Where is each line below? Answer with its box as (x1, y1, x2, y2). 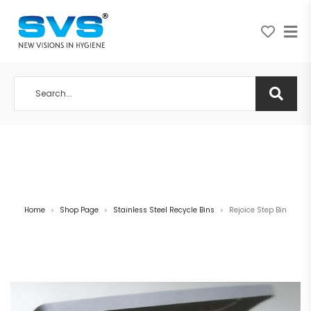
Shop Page (60, 205, 99, 215)
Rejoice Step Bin (229, 205, 287, 215)
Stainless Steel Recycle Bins (113, 205, 215, 215)
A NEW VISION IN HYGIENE (58, 141, 248, 160)
